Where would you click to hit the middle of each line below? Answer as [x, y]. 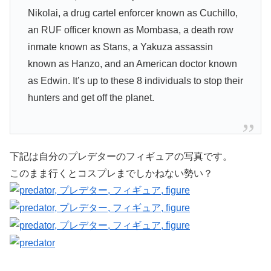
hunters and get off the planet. [91, 98]
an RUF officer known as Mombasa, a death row [130, 30]
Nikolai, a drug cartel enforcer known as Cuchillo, [132, 13]
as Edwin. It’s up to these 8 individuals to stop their [135, 81]
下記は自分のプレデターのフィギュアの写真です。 [121, 156]
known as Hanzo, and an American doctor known [132, 64]
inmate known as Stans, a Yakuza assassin [120, 47]
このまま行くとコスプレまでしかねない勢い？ [111, 173]
